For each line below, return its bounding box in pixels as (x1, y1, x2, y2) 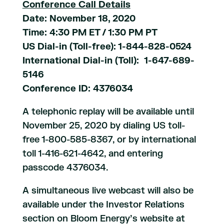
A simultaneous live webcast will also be (22, 185, 193, 196)
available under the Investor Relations (22, 199, 184, 210)
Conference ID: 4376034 (22, 83, 133, 94)
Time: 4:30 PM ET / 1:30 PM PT (22, 27, 157, 38)
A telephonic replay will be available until (22, 106, 194, 117)
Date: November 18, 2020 (22, 13, 135, 24)
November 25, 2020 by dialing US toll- (22, 120, 185, 131)
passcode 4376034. (22, 162, 108, 173)
